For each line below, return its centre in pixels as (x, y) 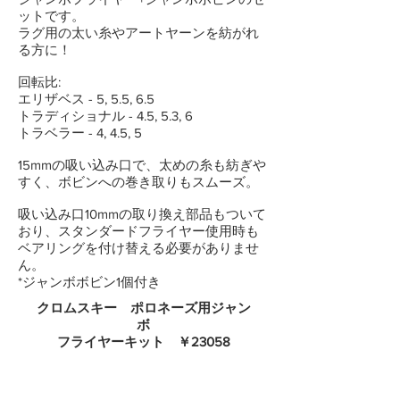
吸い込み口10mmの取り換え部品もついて (142, 214)
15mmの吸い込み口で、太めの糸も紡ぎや (142, 165)
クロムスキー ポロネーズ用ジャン (143, 308)
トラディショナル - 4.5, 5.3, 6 (105, 116)
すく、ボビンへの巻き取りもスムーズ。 (138, 182)
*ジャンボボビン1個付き (89, 282)
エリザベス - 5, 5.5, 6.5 (86, 99)
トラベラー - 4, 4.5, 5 (80, 133)
